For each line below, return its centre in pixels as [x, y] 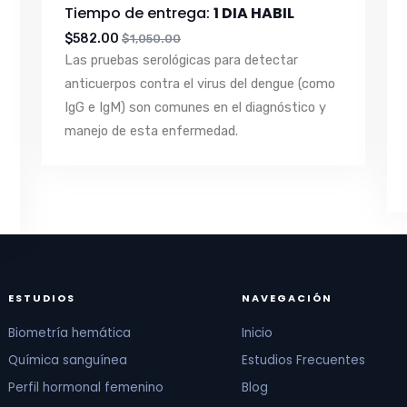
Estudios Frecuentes [303, 361]
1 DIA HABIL [254, 14]
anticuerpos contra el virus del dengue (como [200, 84]
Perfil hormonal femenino [86, 388]
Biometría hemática [70, 333]
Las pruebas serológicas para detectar [181, 60]
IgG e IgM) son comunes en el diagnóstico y [195, 108]
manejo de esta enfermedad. [151, 131]
